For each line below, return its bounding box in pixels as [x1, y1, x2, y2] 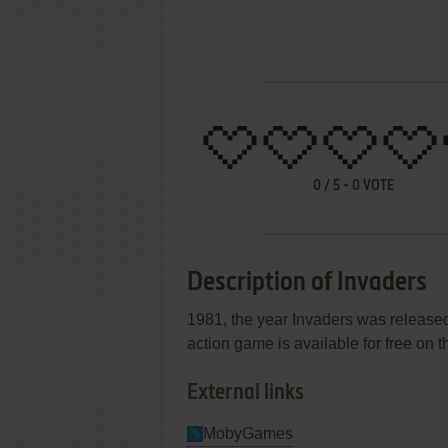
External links [187, 382, 304, 404]
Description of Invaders [187, 270, 427, 296]
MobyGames [203, 425, 293, 442]
